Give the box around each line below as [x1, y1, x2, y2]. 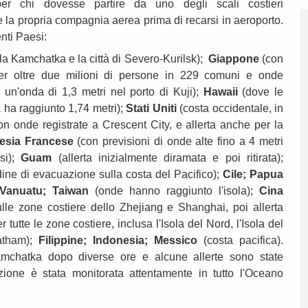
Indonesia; [93, 234, 155, 247]
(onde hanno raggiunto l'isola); [89, 185, 259, 197]
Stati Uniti [126, 102, 177, 115]
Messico [154, 234, 198, 247]
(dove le [237, 86, 284, 98]
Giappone [208, 53, 259, 65]
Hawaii [203, 86, 238, 98]
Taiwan [52, 185, 89, 197]
